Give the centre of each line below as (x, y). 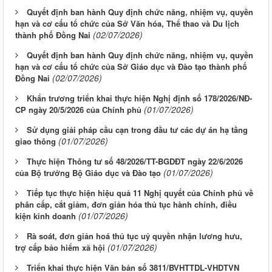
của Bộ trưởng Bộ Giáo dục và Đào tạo (88, 173)
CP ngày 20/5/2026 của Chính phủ (78, 110)
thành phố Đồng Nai (53, 35)
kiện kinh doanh (46, 216)
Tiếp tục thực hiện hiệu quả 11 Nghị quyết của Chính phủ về (140, 193)
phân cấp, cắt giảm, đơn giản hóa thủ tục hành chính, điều (126, 205)
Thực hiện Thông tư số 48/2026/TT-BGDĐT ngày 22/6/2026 (135, 161)
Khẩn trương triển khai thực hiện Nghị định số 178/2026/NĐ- (139, 98)
